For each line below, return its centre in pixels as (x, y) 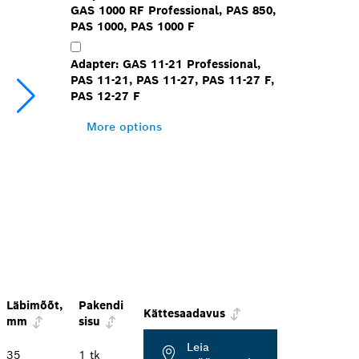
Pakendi (101, 305)
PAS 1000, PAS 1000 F (132, 26)
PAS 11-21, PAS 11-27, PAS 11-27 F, (172, 80)
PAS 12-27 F (105, 96)
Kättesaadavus (184, 313)
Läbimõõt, (34, 305)
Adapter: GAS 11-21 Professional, (165, 64)
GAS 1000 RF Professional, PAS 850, (173, 10)
